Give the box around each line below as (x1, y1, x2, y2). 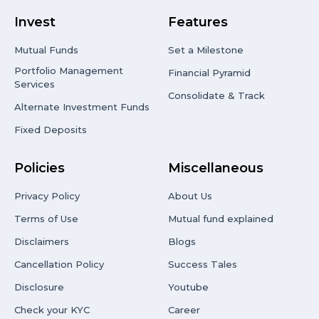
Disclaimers (14, 235, 69, 247)
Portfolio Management (14, 64, 123, 76)
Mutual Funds (14, 43, 78, 56)
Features (168, 14, 228, 30)
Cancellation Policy (14, 258, 104, 270)
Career (168, 303, 200, 315)
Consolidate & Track (168, 89, 265, 101)
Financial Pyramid (168, 66, 251, 78)
